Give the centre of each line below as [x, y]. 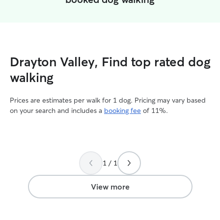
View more [110, 187]
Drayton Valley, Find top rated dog [110, 62]
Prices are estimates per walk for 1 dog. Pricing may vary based [108, 100]
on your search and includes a [57, 110]
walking [32, 78]
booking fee [123, 110]
